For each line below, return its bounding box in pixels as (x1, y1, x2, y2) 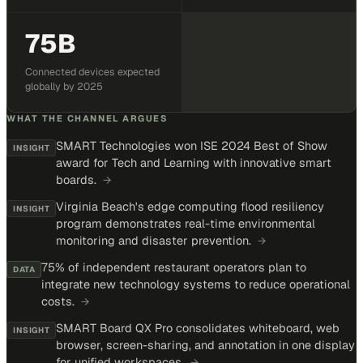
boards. (56, 172, 97, 187)
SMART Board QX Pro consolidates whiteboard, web (56, 320, 340, 335)
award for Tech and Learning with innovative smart (56, 155, 332, 170)
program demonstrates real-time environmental (56, 216, 316, 231)
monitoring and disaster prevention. (56, 233, 252, 248)
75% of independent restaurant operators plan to (41, 259, 307, 275)
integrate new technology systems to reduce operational (41, 276, 351, 292)
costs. (41, 293, 75, 309)
